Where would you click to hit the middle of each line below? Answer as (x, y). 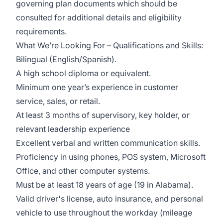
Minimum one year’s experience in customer (97, 87)
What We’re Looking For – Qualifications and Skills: (110, 45)
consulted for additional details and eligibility (99, 17)
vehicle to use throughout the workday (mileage (104, 213)
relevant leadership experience (73, 129)
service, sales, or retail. (58, 101)
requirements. (41, 31)
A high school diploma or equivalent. (83, 73)
